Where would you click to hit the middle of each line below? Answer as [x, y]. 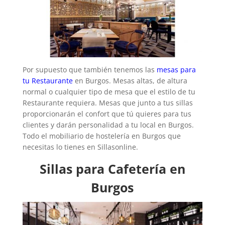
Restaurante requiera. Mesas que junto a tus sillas [107, 102]
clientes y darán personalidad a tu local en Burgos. [108, 125]
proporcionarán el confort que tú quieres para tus [107, 114]
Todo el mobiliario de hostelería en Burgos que [101, 136]
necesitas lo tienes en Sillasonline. [80, 147]
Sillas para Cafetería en [112, 168]
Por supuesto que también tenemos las [89, 69]
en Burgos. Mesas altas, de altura [130, 80]
